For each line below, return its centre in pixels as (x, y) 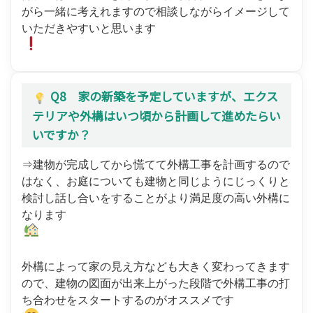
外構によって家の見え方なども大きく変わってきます (156, 265)
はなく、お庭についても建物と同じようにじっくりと (156, 180)
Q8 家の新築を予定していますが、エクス (164, 96)
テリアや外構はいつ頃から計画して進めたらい (156, 115)
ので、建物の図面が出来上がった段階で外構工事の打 (156, 282)
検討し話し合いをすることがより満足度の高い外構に (156, 197)
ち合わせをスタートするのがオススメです (128, 299)
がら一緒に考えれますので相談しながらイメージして (156, 11)
